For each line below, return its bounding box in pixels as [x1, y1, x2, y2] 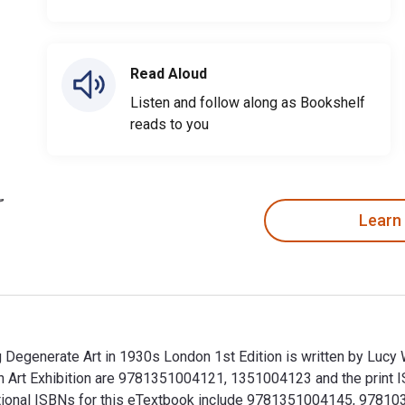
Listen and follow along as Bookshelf [130, 93, 365, 111]
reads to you [130, 115, 209, 133]
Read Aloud [130, 64, 207, 82]
